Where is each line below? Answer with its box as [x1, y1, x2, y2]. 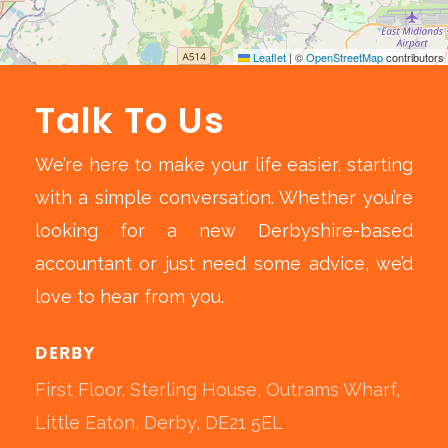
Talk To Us [34, 94, 225, 146]
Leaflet [249, 49, 286, 66]
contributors [382, 49, 444, 66]
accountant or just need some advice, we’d [34, 252, 414, 274]
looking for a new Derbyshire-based [34, 219, 414, 241]
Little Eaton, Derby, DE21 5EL [34, 411, 283, 433]
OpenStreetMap [305, 49, 383, 66]
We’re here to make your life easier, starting [34, 153, 414, 175]
